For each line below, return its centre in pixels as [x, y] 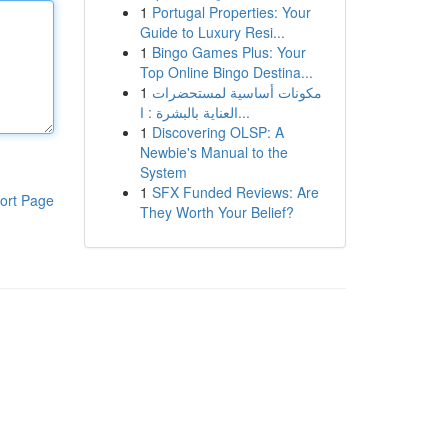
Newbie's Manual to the [213, 152]
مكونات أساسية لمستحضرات [236, 92]
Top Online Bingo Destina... [226, 72]
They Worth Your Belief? [216, 212]
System [163, 172]
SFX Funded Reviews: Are [235, 192]
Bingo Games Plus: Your [228, 52]
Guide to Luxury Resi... [212, 32]
